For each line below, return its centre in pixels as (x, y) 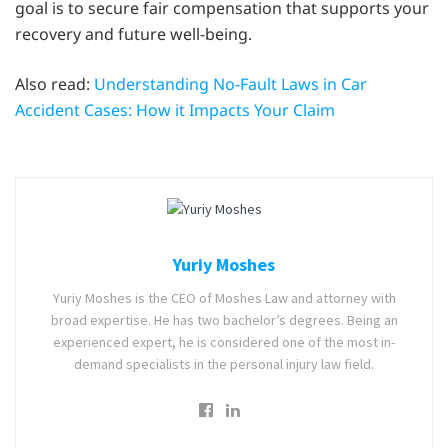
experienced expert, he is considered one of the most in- (224, 341)
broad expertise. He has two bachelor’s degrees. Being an (224, 319)
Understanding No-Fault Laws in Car (230, 84)
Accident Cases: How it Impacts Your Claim (175, 110)
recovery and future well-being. (133, 34)
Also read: (54, 84)
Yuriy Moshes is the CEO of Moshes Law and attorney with (224, 297)
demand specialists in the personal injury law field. (224, 363)
